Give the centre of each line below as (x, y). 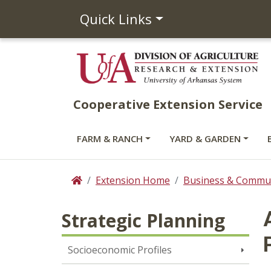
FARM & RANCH (110, 139)
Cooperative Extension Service (168, 104)
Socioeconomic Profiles (120, 250)
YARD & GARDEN (205, 139)
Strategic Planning (143, 220)
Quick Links (116, 19)
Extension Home (133, 180)
